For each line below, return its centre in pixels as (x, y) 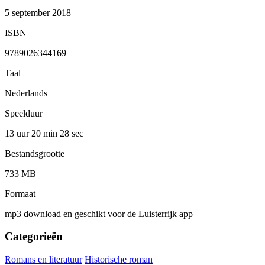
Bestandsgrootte (35, 153)
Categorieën (34, 237)
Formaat (20, 193)
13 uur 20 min (32, 133)
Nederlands (26, 93)
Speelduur (24, 113)
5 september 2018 (38, 12)
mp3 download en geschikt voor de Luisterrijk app (99, 214)
